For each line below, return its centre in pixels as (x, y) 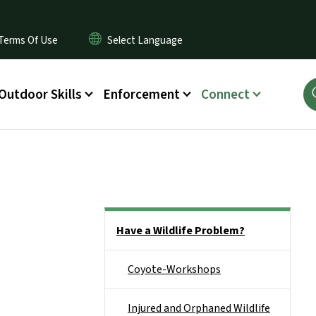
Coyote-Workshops (174, 269)
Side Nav (124, 221)
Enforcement (141, 94)
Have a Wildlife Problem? (181, 231)
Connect (225, 94)
